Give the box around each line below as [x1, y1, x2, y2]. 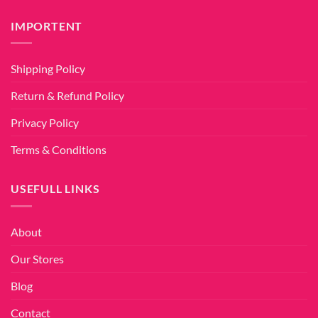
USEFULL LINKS [11, 182, 100, 196]
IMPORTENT [11, 18, 83, 33]
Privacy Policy [11, 116, 79, 130]
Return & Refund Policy [11, 89, 124, 103]
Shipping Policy [11, 62, 85, 76]
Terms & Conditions [11, 143, 106, 157]
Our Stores [11, 251, 64, 265]
